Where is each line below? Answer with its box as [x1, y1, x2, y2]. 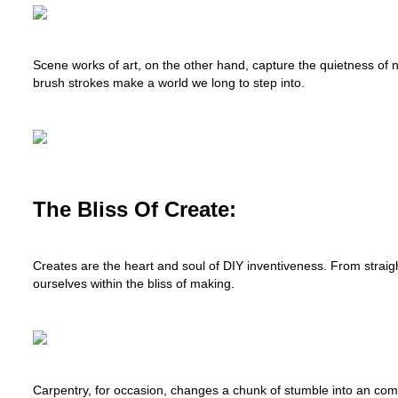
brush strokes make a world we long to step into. [33, 76, 305, 90]
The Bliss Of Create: [33, 197, 236, 221]
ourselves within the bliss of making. [33, 276, 235, 291]
